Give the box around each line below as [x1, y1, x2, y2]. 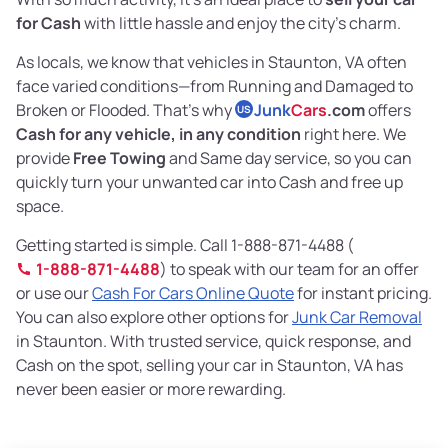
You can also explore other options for [16, 306, 292, 329]
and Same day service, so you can [166, 147, 412, 170]
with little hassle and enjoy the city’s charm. [81, 12, 401, 35]
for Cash [16, 12, 81, 35]
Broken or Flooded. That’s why [16, 99, 235, 122]
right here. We [301, 123, 406, 146]
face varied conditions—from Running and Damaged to [16, 75, 413, 98]
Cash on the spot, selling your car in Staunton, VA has [16, 354, 403, 377]
